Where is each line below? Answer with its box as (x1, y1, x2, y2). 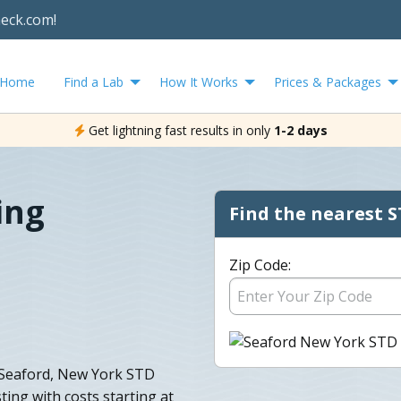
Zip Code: (229, 254, 291, 275)
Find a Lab (64, 73, 124, 90)
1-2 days (273, 121, 328, 139)
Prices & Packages (274, 73, 381, 90)
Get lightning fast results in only (88, 121, 270, 139)
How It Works (159, 73, 238, 90)
